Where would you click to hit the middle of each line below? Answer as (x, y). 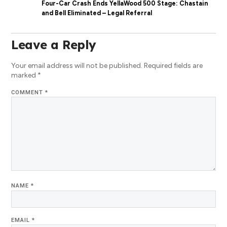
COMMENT (28, 92)
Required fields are (174, 65)
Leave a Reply (54, 44)
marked (25, 75)
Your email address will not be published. (77, 65)
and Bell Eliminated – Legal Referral (97, 13)
